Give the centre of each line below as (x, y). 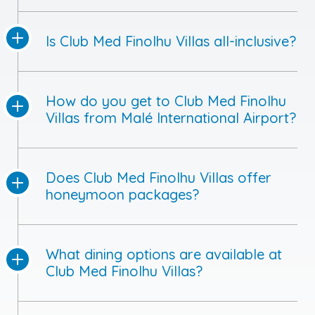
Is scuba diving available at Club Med (166, 276)
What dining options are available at (164, 200)
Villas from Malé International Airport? (171, 63)
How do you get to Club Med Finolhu (166, 46)
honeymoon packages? (122, 140)
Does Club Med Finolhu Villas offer (159, 123)
